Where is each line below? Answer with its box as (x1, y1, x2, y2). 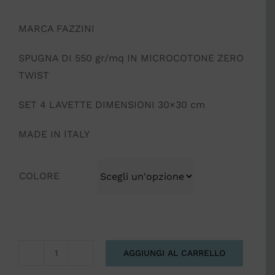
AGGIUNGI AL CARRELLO (123, 247, 225, 258)
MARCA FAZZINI (18, 23, 95, 35)
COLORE (19, 170, 60, 182)
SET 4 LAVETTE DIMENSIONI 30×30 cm (18, 99, 205, 111)
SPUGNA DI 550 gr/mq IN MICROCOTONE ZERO (18, 52, 244, 64)
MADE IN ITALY (18, 128, 90, 141)
